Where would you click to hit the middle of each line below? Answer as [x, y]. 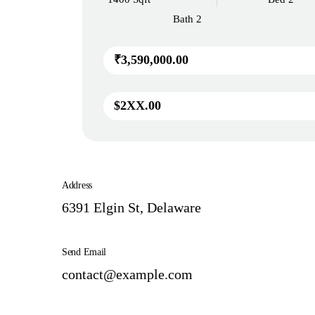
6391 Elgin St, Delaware [131, 207]
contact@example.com [127, 274]
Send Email [84, 252]
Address [77, 185]
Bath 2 [187, 19]
